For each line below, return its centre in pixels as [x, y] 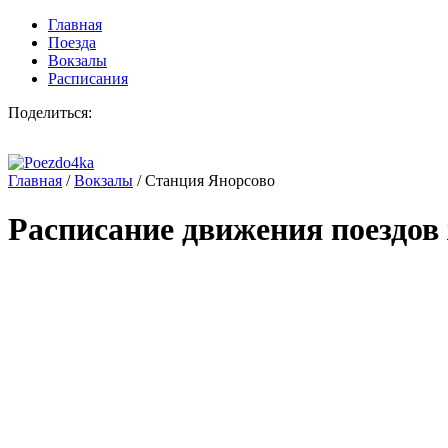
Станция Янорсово [210, 180]
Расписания [88, 78]
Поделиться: [50, 112]
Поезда [72, 42]
